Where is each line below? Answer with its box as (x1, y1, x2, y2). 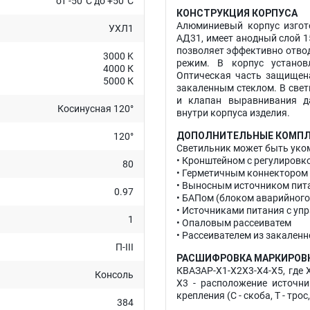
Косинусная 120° (57, 103, 134, 114)
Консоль (95, 269, 134, 280)
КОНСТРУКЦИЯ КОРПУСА (176, 8, 298, 19)
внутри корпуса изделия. (176, 107, 290, 118)
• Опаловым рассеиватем (176, 217, 291, 228)
